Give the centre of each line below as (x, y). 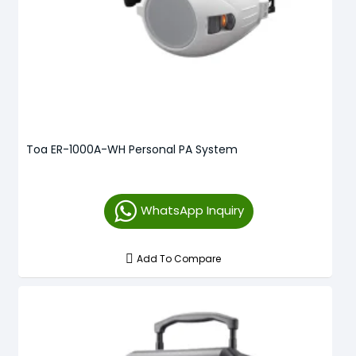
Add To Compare (179, 258)
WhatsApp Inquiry (192, 210)
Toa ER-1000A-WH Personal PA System (132, 149)
